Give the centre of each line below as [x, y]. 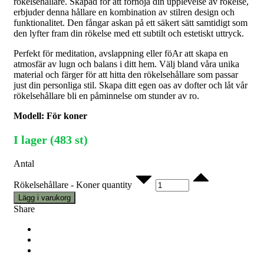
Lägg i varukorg [44, 198]
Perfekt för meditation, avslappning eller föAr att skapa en [121, 54]
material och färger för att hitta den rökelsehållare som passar [126, 75]
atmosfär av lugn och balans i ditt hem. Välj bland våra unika [126, 64]
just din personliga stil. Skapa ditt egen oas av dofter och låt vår [131, 85]
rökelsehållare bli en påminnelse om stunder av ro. [106, 96]
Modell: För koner [50, 116]
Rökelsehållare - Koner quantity [73, 185]
